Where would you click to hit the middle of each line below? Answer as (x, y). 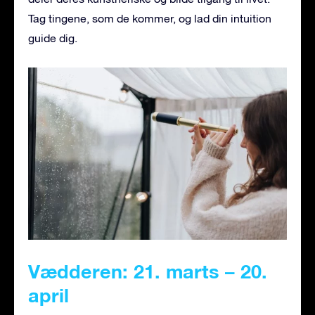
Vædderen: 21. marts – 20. (148, 272)
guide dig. (53, 38)
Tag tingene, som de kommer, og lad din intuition (150, 18)
